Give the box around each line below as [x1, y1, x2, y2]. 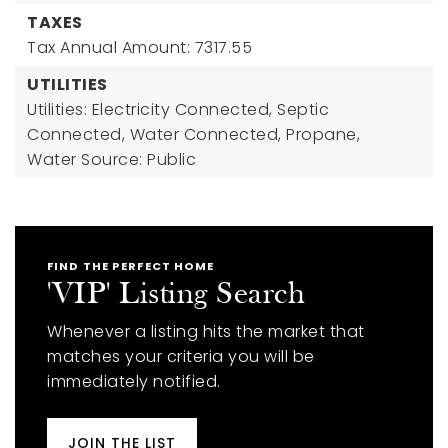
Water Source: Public [27, 148, 196, 171]
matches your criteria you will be [47, 345, 315, 368]
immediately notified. [47, 370, 221, 393]
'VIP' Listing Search [47, 279, 305, 311]
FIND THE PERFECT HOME [47, 258, 215, 274]
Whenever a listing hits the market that [47, 320, 365, 343]
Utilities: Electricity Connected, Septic [27, 98, 329, 121]
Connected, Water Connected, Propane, [27, 123, 360, 146]
